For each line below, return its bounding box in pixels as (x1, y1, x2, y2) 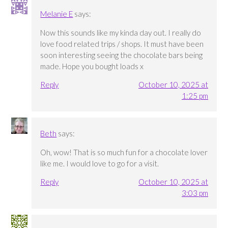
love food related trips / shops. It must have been (40, 39, 204, 48)
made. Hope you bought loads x (40, 61, 144, 71)
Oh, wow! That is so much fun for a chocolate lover (40, 147, 208, 157)
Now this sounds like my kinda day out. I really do (40, 27, 202, 37)
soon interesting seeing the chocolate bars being (40, 50, 203, 60)
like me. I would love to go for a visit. (40, 158, 159, 168)
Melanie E (40, 9, 73, 18)
